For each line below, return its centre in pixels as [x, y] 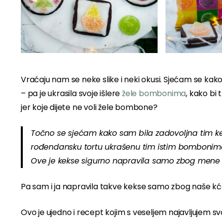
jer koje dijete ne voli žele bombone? [89, 107]
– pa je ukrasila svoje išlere [72, 93]
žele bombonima [154, 93]
